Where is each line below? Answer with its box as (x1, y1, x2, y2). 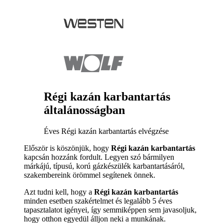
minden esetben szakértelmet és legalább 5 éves (24, 197, 172, 206)
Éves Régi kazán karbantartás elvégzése (44, 127, 169, 136)
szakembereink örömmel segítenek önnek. (24, 171, 155, 180)
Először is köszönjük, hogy (24, 144, 111, 153)
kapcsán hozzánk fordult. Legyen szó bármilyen (24, 153, 174, 162)
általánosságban (44, 104, 125, 117)
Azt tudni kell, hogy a (24, 188, 94, 197)
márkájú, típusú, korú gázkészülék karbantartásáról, (24, 162, 185, 171)
